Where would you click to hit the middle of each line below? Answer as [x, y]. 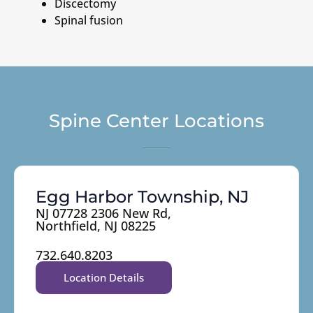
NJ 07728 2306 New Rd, [103, 213]
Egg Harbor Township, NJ [142, 197]
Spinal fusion [89, 21]
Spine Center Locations [156, 121]
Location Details [104, 278]
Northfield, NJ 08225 [96, 226]
